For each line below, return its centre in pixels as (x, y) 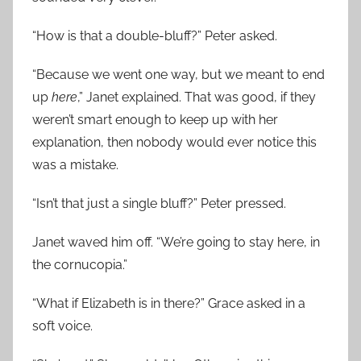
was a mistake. (75, 165)
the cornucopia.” (80, 265)
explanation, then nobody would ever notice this (174, 142)
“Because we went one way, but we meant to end (178, 75)
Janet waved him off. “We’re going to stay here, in (176, 242)
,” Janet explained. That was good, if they (197, 97)
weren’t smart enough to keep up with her (155, 120)
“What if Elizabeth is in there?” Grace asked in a (169, 303)
